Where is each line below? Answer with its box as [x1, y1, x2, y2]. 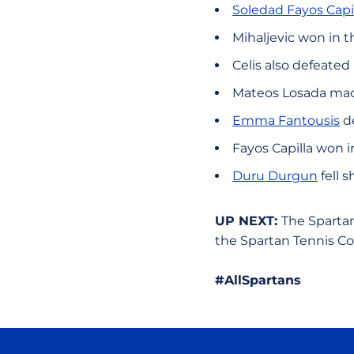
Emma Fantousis [232, 113, 340, 128]
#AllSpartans [215, 273, 301, 288]
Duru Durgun [232, 168, 318, 183]
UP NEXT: [215, 213, 281, 228]
